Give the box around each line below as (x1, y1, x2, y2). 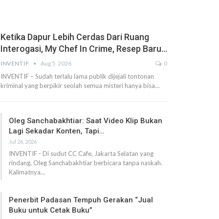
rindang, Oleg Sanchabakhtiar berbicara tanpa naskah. (8, 158, 162, 167)
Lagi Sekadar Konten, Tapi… (8, 126, 104, 135)
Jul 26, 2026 (8, 138, 37, 145)
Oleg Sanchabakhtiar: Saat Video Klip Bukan (8, 116, 162, 125)
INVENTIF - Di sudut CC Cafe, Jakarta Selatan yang (8, 149, 153, 157)
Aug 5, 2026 (40, 59, 71, 67)
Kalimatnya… (8, 168, 45, 176)
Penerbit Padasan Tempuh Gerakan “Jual (8, 195, 153, 204)
